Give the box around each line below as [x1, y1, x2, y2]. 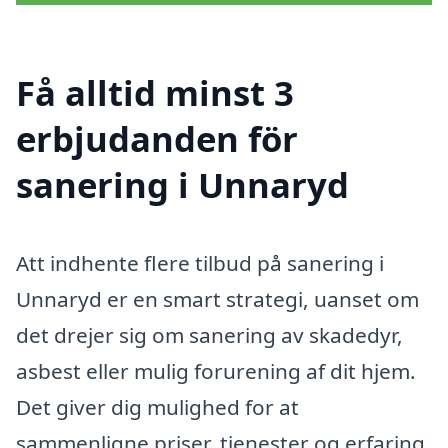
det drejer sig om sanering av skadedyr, [16, 321, 403, 350]
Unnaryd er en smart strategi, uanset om [16, 285, 419, 314]
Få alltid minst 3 [16, 69, 294, 117]
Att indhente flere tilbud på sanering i [16, 249, 384, 278]
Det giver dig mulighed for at [16, 393, 299, 422]
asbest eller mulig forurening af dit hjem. [16, 357, 416, 386]
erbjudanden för [16, 115, 298, 163]
